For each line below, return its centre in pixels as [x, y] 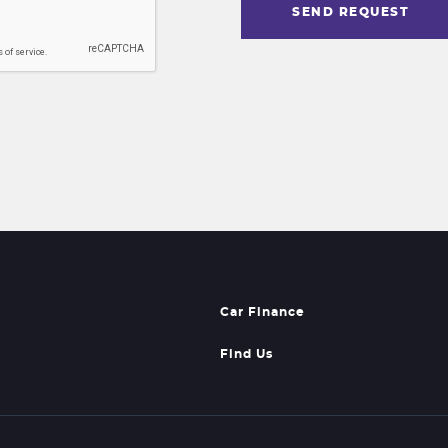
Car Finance [263, 312]
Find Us [247, 354]
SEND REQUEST [351, 11]
